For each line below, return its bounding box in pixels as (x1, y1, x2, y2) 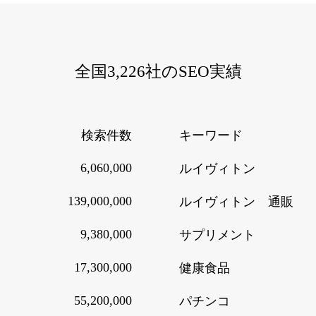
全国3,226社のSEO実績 (74, 61, 242, 80)
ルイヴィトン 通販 (179, 194, 294, 209)
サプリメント (179, 227, 256, 242)
